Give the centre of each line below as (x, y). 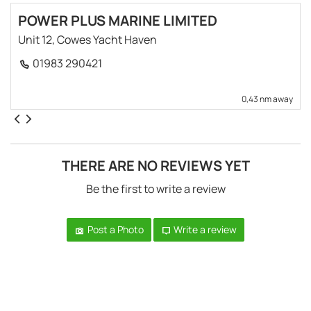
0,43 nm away (267, 99)
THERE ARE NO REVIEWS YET (155, 165)
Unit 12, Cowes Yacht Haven (87, 39)
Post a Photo (114, 229)
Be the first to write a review (155, 188)
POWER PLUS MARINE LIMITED (118, 20)
